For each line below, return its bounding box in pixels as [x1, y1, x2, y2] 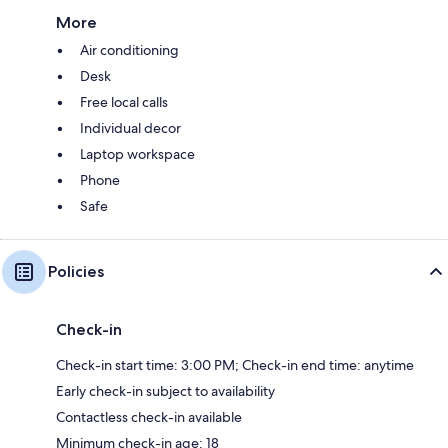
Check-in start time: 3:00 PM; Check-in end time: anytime [56, 355, 414, 374]
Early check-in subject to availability [56, 381, 275, 400]
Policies [48, 261, 104, 281]
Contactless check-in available [56, 407, 242, 426]
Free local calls [80, 92, 168, 111]
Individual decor [80, 118, 181, 137]
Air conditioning [80, 40, 179, 59]
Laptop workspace [80, 144, 195, 163]
